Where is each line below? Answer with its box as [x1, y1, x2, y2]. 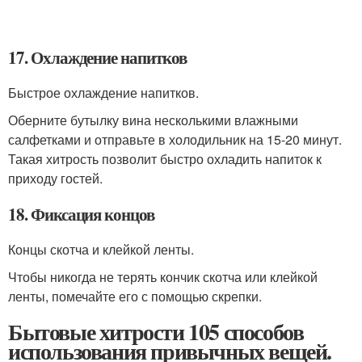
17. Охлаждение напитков [8, 44, 187, 69]
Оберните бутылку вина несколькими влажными [8, 110, 298, 129]
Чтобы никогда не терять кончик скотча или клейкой [8, 267, 318, 286]
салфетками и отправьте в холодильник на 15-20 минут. [8, 129, 342, 149]
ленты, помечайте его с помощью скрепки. [8, 286, 262, 305]
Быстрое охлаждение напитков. [8, 82, 199, 102]
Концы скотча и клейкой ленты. [8, 239, 194, 259]
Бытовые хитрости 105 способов [8, 314, 304, 348]
